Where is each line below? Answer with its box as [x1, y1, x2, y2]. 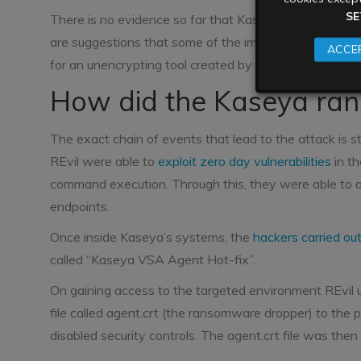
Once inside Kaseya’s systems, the [50, 229, 253, 245]
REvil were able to [50, 153, 158, 169]
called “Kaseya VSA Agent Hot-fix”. [50, 251, 259, 268]
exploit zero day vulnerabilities [158, 153, 331, 169]
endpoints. [50, 198, 113, 214]
